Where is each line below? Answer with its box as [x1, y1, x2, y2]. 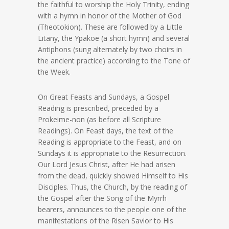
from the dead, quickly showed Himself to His [38, 171, 188, 181]
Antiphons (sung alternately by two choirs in [38, 44, 182, 55]
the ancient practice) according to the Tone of [38, 56, 190, 66]
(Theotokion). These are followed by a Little [38, 22, 182, 32]
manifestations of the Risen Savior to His [38, 216, 173, 226]
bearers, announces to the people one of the [38, 204, 187, 215]
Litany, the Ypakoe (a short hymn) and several [38, 33, 190, 43]
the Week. [38, 67, 71, 77]
